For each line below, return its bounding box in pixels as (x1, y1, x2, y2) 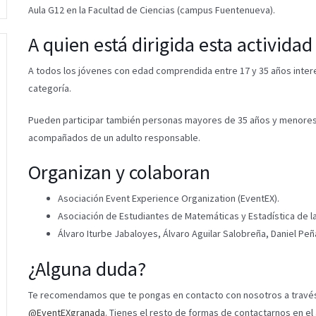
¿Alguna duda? (28, 255, 146, 281)
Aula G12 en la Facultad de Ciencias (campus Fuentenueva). (28, 3, 275, 16)
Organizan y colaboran (28, 159, 210, 185)
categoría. (28, 81, 71, 95)
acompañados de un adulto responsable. (28, 130, 200, 144)
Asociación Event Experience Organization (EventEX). (57, 191, 279, 205)
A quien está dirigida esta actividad (28, 31, 312, 57)
